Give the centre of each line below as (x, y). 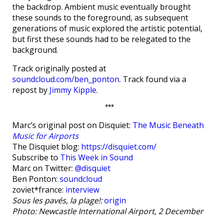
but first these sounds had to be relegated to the (101, 39)
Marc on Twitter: (44, 168)
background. (35, 50)
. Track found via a (153, 79)
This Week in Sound (97, 157)
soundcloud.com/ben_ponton (66, 79)
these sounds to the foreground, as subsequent (100, 18)
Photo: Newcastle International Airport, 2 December (108, 211)
